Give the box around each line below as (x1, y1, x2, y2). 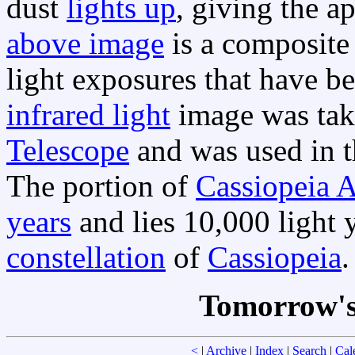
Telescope (6, 133, 129, 168)
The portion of (6, 169, 196, 204)
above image (6, 26, 164, 61)
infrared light (6, 97, 170, 132)
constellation (6, 240, 166, 275)
